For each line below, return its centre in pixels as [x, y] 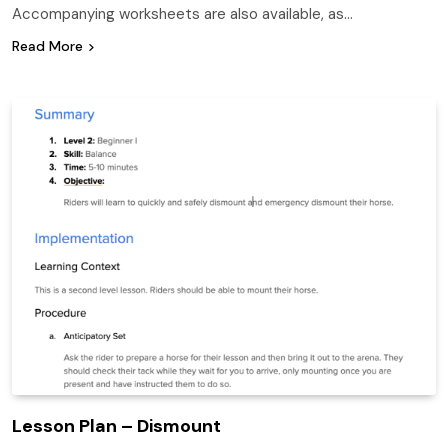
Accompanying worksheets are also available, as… [182, 13]
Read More [47, 45]
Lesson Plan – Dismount [116, 425]
